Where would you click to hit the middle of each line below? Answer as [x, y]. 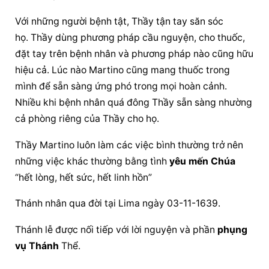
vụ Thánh [37, 246]
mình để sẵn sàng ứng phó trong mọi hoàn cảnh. [121, 86]
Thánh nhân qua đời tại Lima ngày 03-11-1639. [118, 204]
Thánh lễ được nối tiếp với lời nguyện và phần [116, 230]
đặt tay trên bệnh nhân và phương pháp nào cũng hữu [134, 53]
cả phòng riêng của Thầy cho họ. [87, 118]
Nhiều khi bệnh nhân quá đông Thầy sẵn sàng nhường [134, 102]
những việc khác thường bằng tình [92, 161]
